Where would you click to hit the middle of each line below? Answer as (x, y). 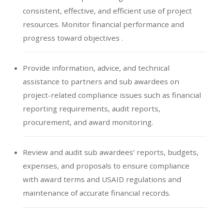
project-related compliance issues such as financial (112, 95)
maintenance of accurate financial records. (96, 193)
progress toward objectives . (73, 38)
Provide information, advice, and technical (96, 68)
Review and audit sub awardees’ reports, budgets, (110, 152)
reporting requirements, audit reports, (91, 109)
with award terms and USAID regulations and (102, 179)
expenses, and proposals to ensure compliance (106, 166)
